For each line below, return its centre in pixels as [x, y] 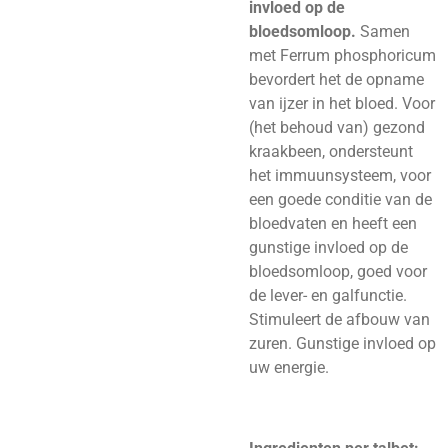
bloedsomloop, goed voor [338, 272]
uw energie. [289, 368]
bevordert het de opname [336, 80]
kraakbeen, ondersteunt [331, 152]
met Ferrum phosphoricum [342, 56]
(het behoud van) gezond [337, 128]
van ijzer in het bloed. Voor [342, 104]
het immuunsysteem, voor [340, 176]
